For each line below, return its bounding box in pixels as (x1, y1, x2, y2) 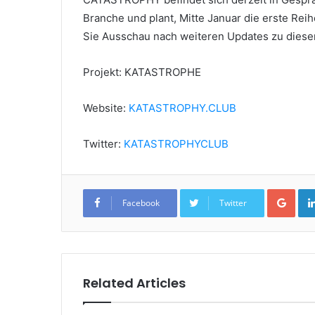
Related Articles (83, 274, 186, 292)
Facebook (122, 197, 160, 209)
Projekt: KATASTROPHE (83, 65, 201, 79)
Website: (83, 101, 129, 115)
